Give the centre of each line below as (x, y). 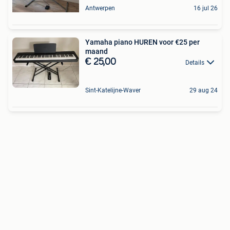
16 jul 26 (206, 8)
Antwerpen (100, 8)
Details (195, 63)
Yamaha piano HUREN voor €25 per (142, 42)
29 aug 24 (204, 91)
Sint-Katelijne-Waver (113, 91)
